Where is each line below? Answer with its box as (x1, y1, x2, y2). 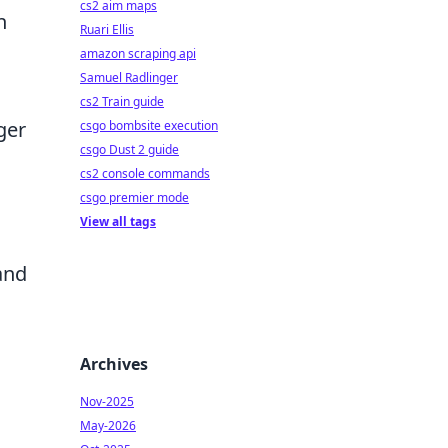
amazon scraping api (80, 45, 196, 62)
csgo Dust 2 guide (80, 141, 179, 158)
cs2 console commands (80, 165, 210, 182)
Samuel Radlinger (80, 69, 178, 86)
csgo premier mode (80, 189, 189, 206)
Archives (80, 353, 148, 375)
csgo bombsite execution (80, 117, 218, 134)
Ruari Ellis (80, 21, 134, 38)
